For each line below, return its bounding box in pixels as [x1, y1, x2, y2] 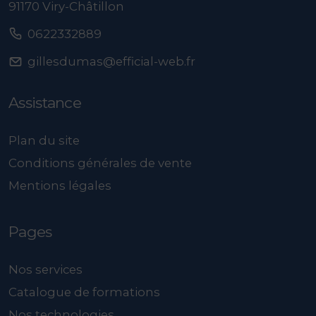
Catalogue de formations [8, 284, 160, 299]
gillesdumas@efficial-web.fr [28, 54, 195, 69]
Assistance [8, 94, 81, 112]
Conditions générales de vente [8, 156, 192, 171]
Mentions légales [8, 178, 111, 193]
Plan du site [8, 133, 80, 148]
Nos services [8, 262, 83, 276]
